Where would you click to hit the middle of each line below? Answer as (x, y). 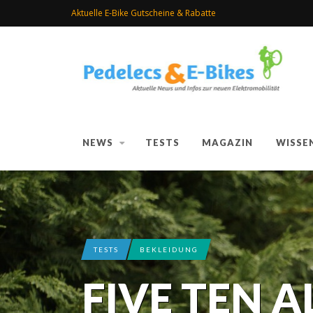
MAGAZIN (228, 143)
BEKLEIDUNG (169, 249)
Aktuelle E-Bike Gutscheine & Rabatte (144, 13)
